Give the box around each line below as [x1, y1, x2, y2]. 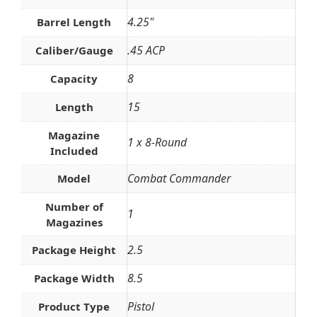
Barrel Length [37, 14, 111, 29]
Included [50, 143, 98, 158]
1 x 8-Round [127, 134, 187, 150]
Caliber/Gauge [35, 42, 113, 57]
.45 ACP [127, 42, 165, 58]
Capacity [50, 71, 98, 86]
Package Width [33, 270, 115, 285]
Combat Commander [127, 170, 231, 186]
